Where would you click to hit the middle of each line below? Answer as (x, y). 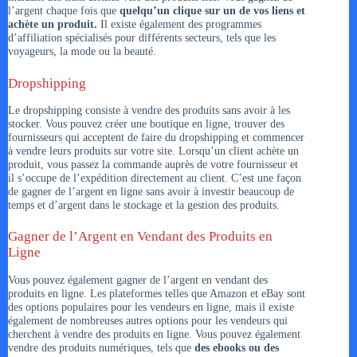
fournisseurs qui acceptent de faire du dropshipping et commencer (156, 137)
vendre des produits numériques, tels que (101, 347)
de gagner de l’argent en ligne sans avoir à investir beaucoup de (151, 191)
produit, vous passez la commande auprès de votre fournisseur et (153, 164)
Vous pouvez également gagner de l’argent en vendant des (138, 279)
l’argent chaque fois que (64, 11)
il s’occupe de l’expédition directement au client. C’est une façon (155, 177)
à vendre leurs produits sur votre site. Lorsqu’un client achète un (153, 150)
